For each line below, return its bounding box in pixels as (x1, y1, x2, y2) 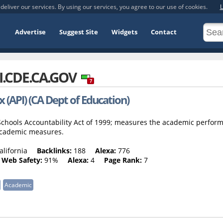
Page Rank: (104, 155, 142, 165)
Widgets (111, 27, 137, 36)
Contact (151, 27, 177, 36)
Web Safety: (1, 155, 42, 165)
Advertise (15, 27, 46, 36)
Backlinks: (37, 145, 72, 155)
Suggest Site (59, 27, 98, 36)
